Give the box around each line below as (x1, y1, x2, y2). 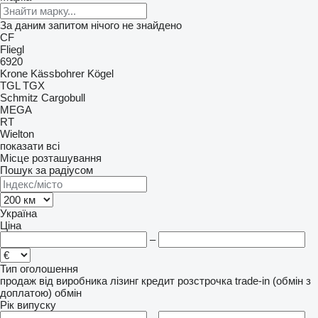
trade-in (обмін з (235, 275, 311, 287)
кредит (141, 275, 175, 287)
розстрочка (177, 275, 232, 287)
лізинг (110, 275, 138, 287)
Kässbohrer (31, 67, 84, 79)
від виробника (39, 275, 107, 287)
